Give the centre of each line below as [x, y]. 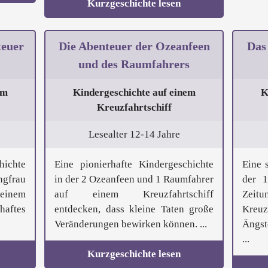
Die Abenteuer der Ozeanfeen [134, 46]
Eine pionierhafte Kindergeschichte [134, 165]
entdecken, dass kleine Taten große [134, 209]
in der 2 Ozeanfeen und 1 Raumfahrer [134, 179]
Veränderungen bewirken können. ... [131, 224]
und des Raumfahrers [134, 64]
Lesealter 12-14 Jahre [134, 135]
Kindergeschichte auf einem [134, 93]
